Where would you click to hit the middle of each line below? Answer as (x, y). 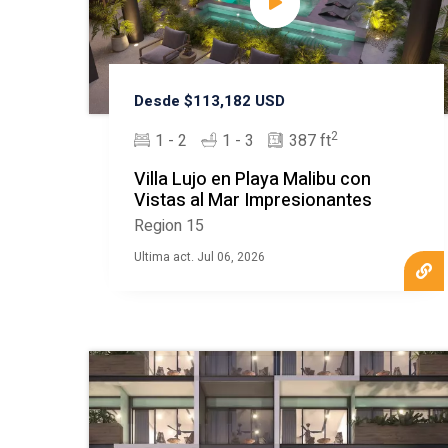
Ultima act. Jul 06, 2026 (199, 257)
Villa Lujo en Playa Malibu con (252, 180)
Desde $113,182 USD (209, 101)
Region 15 (168, 226)
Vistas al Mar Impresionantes (252, 201)
